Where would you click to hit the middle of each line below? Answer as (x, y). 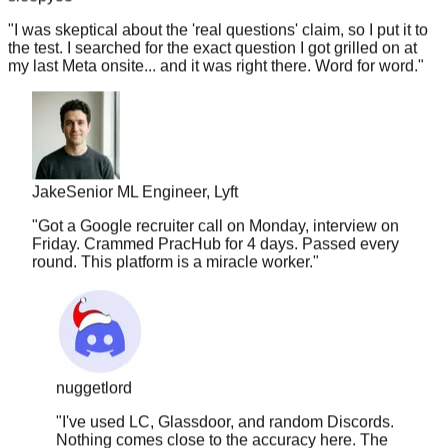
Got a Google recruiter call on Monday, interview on (218, 199)
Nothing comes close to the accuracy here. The (222, 413)
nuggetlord (94, 361)
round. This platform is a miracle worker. (172, 235)
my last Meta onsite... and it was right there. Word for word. (213, 39)
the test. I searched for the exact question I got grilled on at (212, 21)
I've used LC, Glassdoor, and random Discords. (228, 395)
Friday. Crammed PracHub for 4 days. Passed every (215, 217)
